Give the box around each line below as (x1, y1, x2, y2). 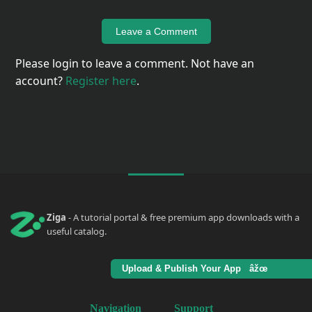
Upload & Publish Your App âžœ (122, 263, 273, 274)
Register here (65, 73, 137, 89)
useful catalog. (47, 225, 107, 238)
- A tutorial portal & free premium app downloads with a (66, 211, 299, 224)
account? (15, 73, 66, 89)
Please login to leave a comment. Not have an (15, 56, 255, 72)
